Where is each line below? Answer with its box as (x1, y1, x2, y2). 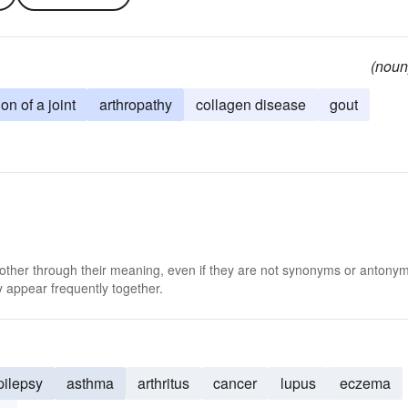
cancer (213, 372, 257, 393)
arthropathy (99, 94, 172, 115)
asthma (66, 372, 114, 393)
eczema (340, 372, 391, 393)
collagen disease (196, 94, 306, 115)
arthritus (138, 372, 189, 393)
